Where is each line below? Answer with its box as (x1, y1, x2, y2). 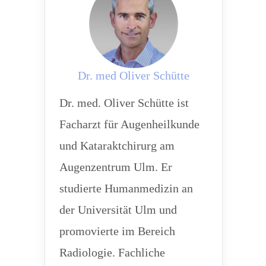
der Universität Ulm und (59, 203, 177, 216)
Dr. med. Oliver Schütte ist (59, 96, 189, 109)
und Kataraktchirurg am (59, 139, 175, 152)
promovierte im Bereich (59, 224, 175, 237)
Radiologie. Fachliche (59, 246, 165, 259)
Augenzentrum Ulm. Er (59, 160, 172, 173)
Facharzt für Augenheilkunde (59, 118, 199, 131)
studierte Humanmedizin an (59, 182, 193, 195)
